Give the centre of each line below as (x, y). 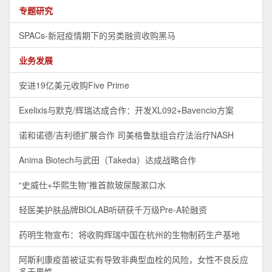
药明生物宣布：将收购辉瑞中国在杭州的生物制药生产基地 (129, 235)
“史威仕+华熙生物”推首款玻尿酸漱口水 (92, 185)
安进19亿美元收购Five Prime (74, 85)
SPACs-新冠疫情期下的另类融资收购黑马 (97, 36)
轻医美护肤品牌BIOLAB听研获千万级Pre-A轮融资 (113, 210)
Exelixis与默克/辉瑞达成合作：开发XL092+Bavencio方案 (126, 110)
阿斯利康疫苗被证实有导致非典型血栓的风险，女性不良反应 (134, 260)
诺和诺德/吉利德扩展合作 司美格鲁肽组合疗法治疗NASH (126, 135)
